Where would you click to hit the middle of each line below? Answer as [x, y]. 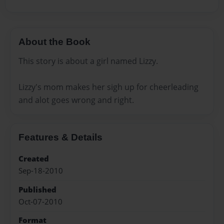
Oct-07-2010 [40, 201]
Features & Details [60, 137]
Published [37, 189]
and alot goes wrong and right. [76, 100]
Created [34, 158]
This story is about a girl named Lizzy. [88, 61]
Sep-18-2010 [41, 171]
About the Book [54, 42]
